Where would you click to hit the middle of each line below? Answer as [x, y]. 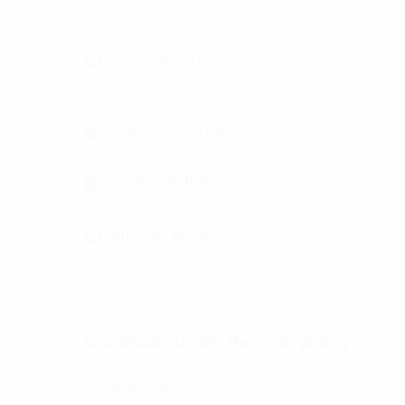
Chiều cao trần [161, 180]
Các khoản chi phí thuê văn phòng [216, 341]
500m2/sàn [278, 129]
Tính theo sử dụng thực [319, 385]
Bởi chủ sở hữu [290, 57]
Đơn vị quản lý [160, 57]
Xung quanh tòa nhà [307, 234]
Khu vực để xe [160, 234]
